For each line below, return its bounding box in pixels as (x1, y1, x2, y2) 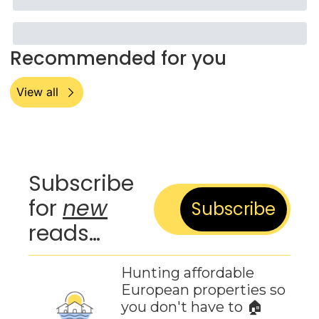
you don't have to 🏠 (121, 298, 263, 315)
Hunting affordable (121, 264, 254, 281)
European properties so (121, 281, 286, 298)
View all (16, 85, 58, 99)
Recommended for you (9, 46, 226, 71)
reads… (28, 219, 100, 249)
